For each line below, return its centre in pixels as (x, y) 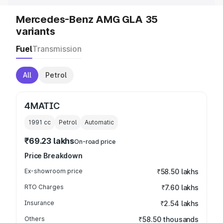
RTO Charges (44, 187)
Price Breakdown (54, 156)
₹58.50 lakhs (177, 171)
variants (36, 31)
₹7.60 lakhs (180, 187)
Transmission (57, 49)
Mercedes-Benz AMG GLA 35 (87, 19)
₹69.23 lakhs (50, 141)
